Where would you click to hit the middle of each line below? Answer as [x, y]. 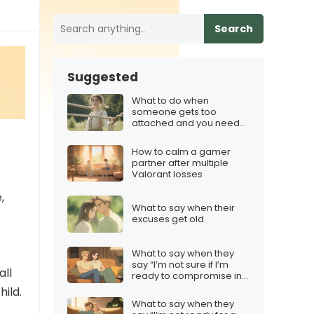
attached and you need [186, 123]
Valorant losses [167, 174]
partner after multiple [180, 163]
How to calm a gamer [181, 151]
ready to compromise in [187, 275]
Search [234, 29]
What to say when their [183, 208]
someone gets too [174, 112]
